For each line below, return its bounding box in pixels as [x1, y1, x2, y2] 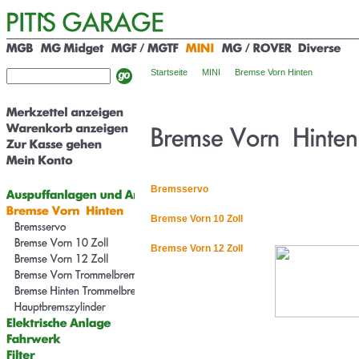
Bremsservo [151, 183, 208, 195]
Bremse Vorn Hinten [235, 67, 313, 77]
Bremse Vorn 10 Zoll [151, 212, 243, 224]
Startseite [151, 67, 188, 77]
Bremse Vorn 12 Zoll [151, 242, 243, 254]
